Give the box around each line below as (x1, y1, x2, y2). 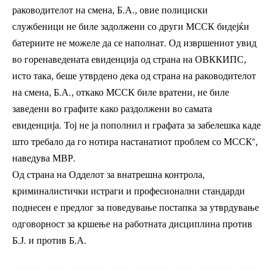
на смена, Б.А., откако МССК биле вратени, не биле (12, 87, 229, 99)
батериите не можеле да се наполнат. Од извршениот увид (12, 37, 257, 50)
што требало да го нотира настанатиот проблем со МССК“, (12, 136, 258, 149)
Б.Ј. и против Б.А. (12, 235, 87, 247)
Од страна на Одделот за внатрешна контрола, (12, 169, 205, 182)
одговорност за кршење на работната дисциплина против (12, 218, 252, 231)
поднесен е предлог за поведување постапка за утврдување (12, 202, 259, 214)
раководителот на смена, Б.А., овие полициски (12, 4, 208, 17)
